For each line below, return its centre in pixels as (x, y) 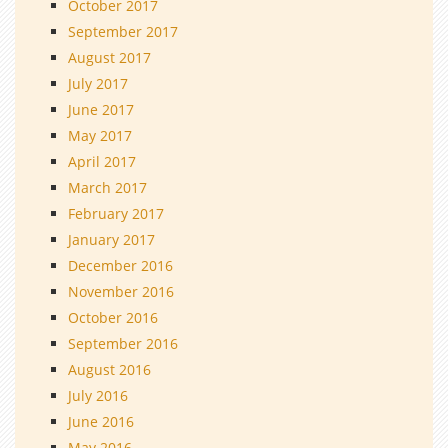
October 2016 (113, 317)
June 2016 (101, 421)
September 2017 (123, 31)
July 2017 (98, 83)
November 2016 (121, 291)
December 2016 (120, 265)
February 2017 (116, 213)
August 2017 (109, 57)
